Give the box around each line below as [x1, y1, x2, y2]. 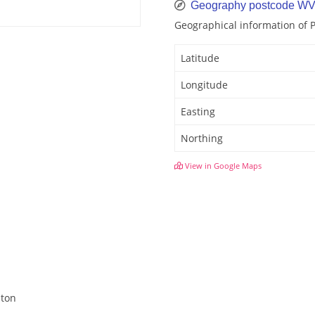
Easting [181, 105, 215, 119]
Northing [181, 131, 223, 146]
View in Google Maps [183, 160, 262, 172]
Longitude [181, 78, 228, 92]
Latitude [181, 51, 219, 65]
